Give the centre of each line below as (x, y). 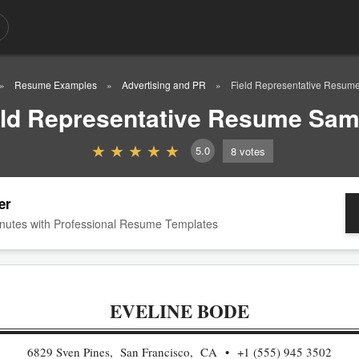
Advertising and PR (163, 85)
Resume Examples (55, 85)
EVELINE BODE (179, 311)
